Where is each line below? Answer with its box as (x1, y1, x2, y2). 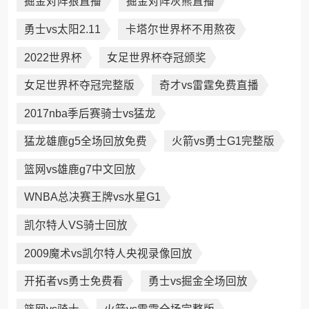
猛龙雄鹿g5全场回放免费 (23, 135, 147, 148)
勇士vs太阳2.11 (23, 23, 101, 35)
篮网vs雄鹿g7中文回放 (23, 163, 136, 175)
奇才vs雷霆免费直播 (159, 79, 259, 92)
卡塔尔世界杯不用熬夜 (125, 23, 236, 35)
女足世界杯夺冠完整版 (23, 79, 134, 92)
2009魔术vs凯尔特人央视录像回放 (23, 247, 192, 259)
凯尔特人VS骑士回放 (23, 219, 128, 232)
